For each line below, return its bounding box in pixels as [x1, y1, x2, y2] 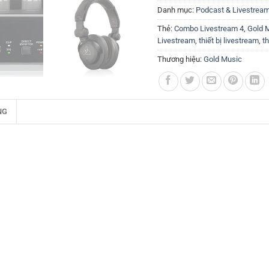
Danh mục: [157, 5, 196, 14]
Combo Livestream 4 [174, 24, 244, 33]
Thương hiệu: [157, 55, 204, 64]
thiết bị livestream [199, 36, 259, 45]
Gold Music [204, 55, 242, 64]
